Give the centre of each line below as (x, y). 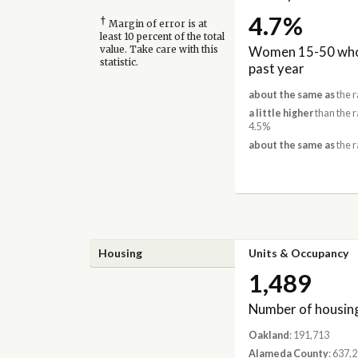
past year (276, 68)
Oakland (268, 335)
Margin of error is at (156, 24)
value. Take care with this (159, 49)
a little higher (280, 113)
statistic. (119, 62)
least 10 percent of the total (162, 36)
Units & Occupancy (298, 253)
